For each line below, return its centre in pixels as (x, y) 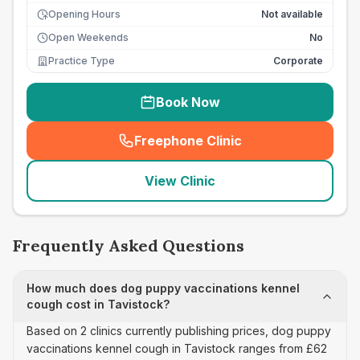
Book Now (188, 102)
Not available (292, 14)
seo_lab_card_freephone (264, 149)
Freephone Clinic (188, 141)
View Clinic (180, 181)
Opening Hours (84, 14)
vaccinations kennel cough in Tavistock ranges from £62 (177, 348)
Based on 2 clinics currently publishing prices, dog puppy (179, 331)
